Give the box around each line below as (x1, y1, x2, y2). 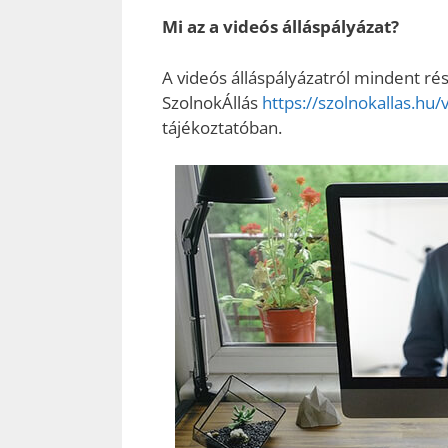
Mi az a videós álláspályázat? (162, 15, 399, 39)
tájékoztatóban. (162, 115, 286, 139)
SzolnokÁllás (162, 90, 262, 114)
